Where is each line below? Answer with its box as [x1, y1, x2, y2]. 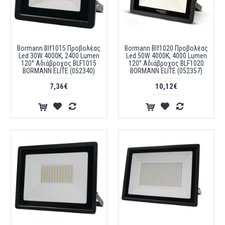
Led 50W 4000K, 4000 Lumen [126, 52, 207, 60]
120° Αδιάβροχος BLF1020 [129, 59, 204, 67]
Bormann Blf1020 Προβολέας [125, 44, 208, 52]
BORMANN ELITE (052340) [23, 67, 95, 75]
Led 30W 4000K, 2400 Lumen [18, 52, 99, 60]
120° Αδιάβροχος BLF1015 [21, 59, 96, 67]
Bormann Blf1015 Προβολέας [17, 44, 100, 52]
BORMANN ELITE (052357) [130, 67, 202, 75]
